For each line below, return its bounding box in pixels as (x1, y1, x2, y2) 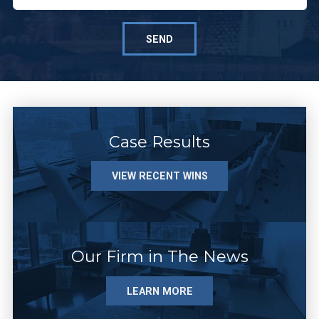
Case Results (109, 131, 210, 152)
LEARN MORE (126, 285, 193, 297)
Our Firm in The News (70, 246, 249, 267)
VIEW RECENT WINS (111, 170, 208, 182)
